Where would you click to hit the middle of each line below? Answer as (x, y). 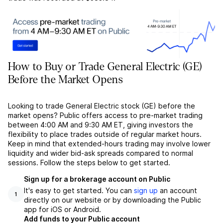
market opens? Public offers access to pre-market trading (105, 115)
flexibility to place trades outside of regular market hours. (105, 134)
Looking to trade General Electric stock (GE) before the (102, 106)
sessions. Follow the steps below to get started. (89, 163)
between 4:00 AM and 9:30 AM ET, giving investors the (101, 125)
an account (177, 191)
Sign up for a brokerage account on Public (97, 179)
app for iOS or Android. (62, 210)
